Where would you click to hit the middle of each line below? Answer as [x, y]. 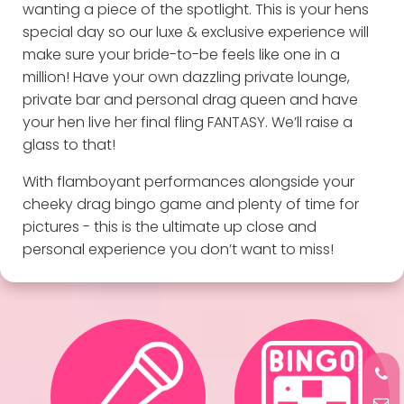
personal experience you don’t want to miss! [178, 249]
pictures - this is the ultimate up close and [169, 226]
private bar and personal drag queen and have [190, 99]
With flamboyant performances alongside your [188, 181]
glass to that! [70, 144]
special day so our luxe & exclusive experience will [195, 32]
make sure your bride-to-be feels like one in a [181, 54]
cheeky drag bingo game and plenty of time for [190, 204]
